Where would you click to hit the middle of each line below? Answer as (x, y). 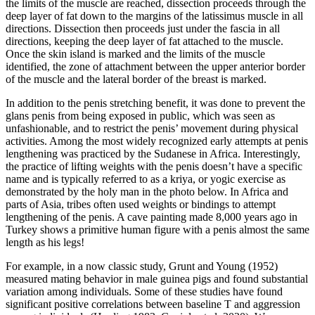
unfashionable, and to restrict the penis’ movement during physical (152, 128)
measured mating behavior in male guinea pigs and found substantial (157, 278)
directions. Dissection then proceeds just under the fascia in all (143, 28)
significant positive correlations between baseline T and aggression (153, 304)
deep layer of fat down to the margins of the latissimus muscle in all (154, 15)
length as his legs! (45, 242)
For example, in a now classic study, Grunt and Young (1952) (142, 266)
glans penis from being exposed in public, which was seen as (140, 115)
